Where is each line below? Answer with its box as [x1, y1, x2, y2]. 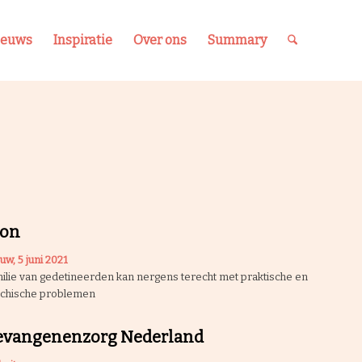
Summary [207, 32, 267, 48]
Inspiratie [53, 32, 112, 48]
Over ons [133, 32, 187, 48]
